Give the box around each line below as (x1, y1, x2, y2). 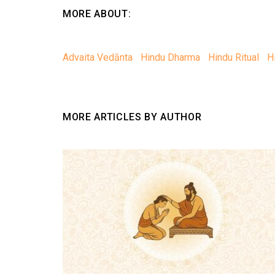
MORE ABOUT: (63, 8, 131, 20)
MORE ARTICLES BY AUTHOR (63, 111, 202, 123)
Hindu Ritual (208, 52, 259, 63)
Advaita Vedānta (63, 52, 133, 63)
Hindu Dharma (141, 52, 200, 63)
